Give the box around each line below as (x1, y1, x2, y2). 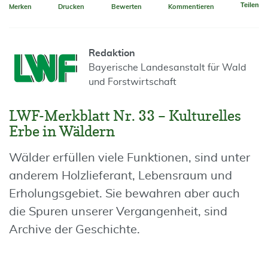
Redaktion (89, 48, 135, 58)
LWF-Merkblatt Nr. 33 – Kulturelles (9, 107, 241, 124)
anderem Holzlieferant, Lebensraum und (9, 170, 232, 182)
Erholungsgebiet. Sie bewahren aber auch (9, 188, 240, 200)
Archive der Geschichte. (9, 224, 140, 236)
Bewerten (111, 4, 142, 10)
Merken (9, 4, 32, 10)
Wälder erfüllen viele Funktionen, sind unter (9, 152, 250, 164)
